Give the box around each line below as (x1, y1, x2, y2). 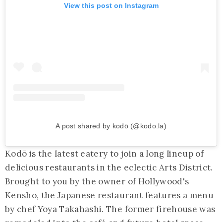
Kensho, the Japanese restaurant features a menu (5, 190, 214, 201)
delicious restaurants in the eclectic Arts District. (5, 162, 213, 173)
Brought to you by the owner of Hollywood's (5, 176, 189, 187)
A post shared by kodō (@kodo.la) (55, 122, 166, 130)
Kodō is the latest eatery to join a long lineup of (5, 148, 204, 160)
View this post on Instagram (63, 1, 159, 10)
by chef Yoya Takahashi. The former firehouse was (5, 204, 216, 215)
